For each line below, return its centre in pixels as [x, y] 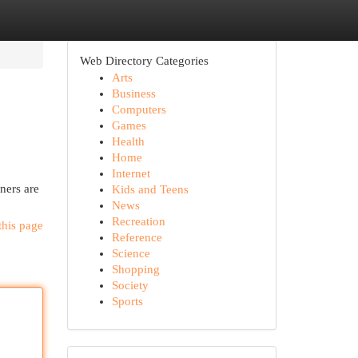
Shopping [135, 269]
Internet [131, 173]
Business [133, 93]
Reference [137, 237]
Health [128, 141]
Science [131, 253]
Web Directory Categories [144, 61]
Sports [127, 301]
